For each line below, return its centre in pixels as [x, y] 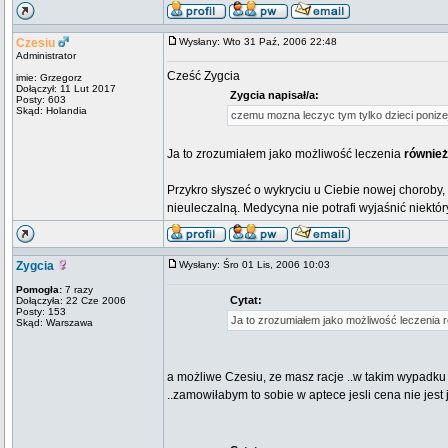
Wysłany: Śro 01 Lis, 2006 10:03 [259, 264]
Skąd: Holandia [51, 110]
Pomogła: [39, 289]
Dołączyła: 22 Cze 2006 [71, 300]
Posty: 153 [41, 311]
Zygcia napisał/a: [274, 95]
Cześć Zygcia [203, 76]
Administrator [46, 55]
